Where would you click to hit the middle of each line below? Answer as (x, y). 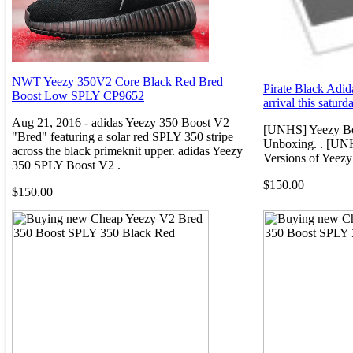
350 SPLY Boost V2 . (66, 165)
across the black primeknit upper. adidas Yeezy (127, 150)
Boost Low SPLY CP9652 (78, 95)
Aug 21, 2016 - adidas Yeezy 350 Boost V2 (121, 122)
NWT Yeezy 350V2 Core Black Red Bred (117, 81)
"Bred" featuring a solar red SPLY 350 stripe (123, 136)
